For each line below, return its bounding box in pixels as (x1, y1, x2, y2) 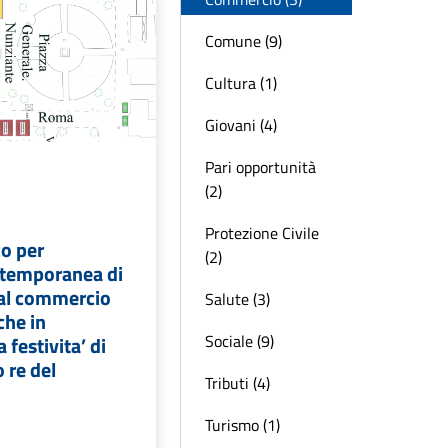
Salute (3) (205, 287, 270, 311)
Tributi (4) (205, 371, 270, 395)
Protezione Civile (205, 221, 319, 245)
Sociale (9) (205, 329, 274, 353)
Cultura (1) (205, 71, 277, 95)
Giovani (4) (205, 113, 277, 137)
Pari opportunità (205, 155, 316, 179)
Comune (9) (205, 29, 282, 53)
